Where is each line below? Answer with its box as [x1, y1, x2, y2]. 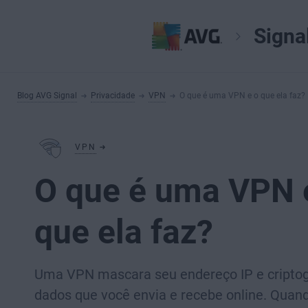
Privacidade [91, 91, 135, 100]
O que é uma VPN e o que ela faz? [179, 91, 305, 100]
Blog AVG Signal [17, 91, 77, 100]
